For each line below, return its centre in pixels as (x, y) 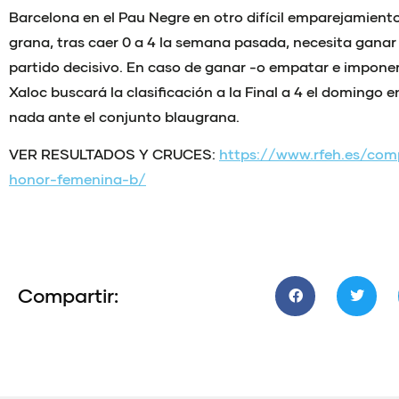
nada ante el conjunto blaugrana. (124, 116)
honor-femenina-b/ (77, 179)
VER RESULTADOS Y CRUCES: (114, 154)
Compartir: (68, 296)
